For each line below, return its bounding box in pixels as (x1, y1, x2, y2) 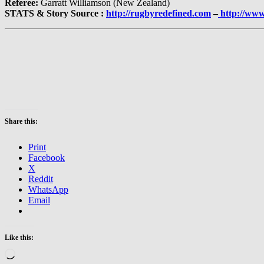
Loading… (15, 248, 55, 259)
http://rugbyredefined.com (106, 8, 211, 19)
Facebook (28, 153, 65, 163)
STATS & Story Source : (5, 8, 106, 19)
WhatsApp (28, 184, 68, 195)
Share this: (5, 117, 38, 126)
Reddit (28, 174, 53, 184)
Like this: (5, 233, 34, 242)
